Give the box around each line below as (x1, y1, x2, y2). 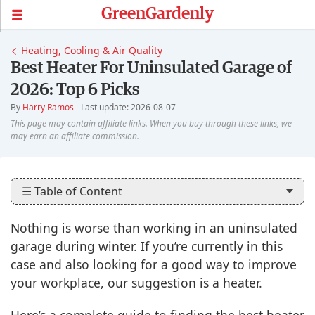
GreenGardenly (101, 6, 214, 22)
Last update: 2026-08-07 (81, 101, 176, 113)
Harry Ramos (22, 101, 74, 113)
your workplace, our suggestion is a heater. (11, 274, 262, 291)
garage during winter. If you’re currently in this (11, 238, 283, 255)
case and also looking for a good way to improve (11, 256, 297, 273)
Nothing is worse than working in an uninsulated (11, 219, 297, 236)
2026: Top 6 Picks (11, 82, 140, 98)
